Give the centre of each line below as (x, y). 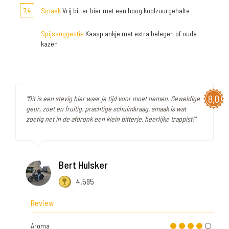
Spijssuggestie (62, 34)
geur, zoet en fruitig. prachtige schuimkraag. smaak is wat (106, 109)
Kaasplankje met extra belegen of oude (140, 34)
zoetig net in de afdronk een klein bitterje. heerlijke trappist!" (111, 119)
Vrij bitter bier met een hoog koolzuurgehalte (125, 11)
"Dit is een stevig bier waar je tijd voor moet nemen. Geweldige (113, 99)
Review (42, 203)
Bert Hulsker (83, 165)
